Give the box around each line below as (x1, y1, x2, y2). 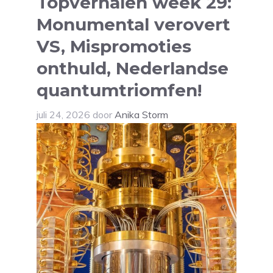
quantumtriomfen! (37, 80, 202, 101)
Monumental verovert (37, 14, 230, 35)
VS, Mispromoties (37, 36, 191, 57)
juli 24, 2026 (37, 108, 90, 121)
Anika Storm (115, 108, 168, 121)
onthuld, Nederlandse (37, 58, 229, 79)
